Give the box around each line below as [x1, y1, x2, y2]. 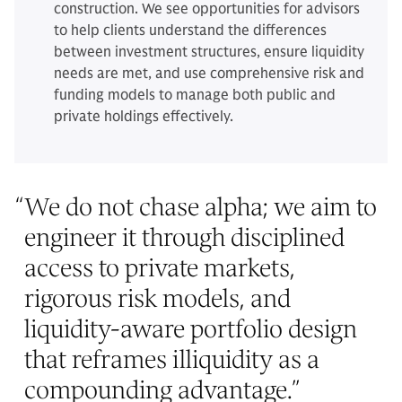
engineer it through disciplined [24, 221, 345, 254]
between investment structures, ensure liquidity [54, 43, 364, 61]
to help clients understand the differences [54, 22, 327, 39]
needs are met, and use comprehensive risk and [54, 65, 364, 83]
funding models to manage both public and [54, 86, 336, 104]
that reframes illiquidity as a [24, 343, 319, 376]
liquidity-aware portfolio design [24, 312, 357, 345]
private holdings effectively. [54, 108, 233, 126]
